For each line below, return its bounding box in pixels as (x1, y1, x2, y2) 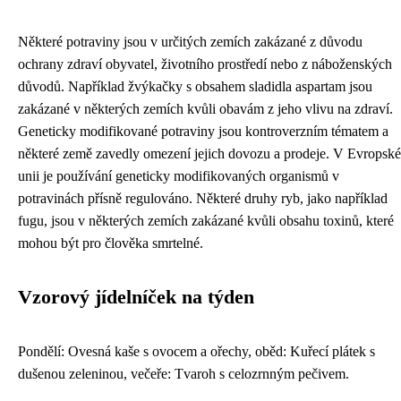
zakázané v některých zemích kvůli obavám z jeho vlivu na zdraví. (18, 101, 393, 117)
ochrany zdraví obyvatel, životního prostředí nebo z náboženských (18, 56, 392, 73)
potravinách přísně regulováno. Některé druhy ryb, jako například (18, 191, 388, 207)
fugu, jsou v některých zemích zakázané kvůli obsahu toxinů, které (18, 213, 394, 229)
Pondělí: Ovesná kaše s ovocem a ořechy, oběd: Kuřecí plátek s (18, 344, 375, 360)
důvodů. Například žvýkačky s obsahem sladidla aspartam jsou (18, 79, 372, 95)
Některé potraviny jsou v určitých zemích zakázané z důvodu (18, 34, 363, 50)
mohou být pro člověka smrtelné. (18, 235, 203, 252)
